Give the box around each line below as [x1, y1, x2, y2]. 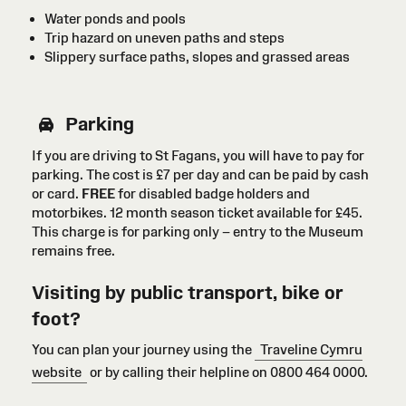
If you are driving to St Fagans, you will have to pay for [32, 148, 364, 164]
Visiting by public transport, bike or [32, 282, 343, 304]
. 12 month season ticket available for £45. [103, 205, 362, 221]
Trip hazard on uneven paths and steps [44, 29, 285, 45]
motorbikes [32, 205, 103, 221]
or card [32, 186, 75, 202]
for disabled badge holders [115, 186, 286, 202]
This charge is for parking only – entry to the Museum [32, 224, 363, 240]
